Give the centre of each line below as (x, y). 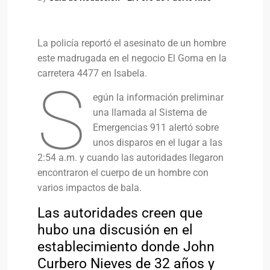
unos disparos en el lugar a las (158, 143)
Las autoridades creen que (120, 213)
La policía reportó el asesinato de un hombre (132, 43)
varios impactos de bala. (89, 188)
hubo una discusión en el (115, 230)
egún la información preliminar (159, 97)
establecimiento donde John (126, 246)
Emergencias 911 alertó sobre (156, 127)
